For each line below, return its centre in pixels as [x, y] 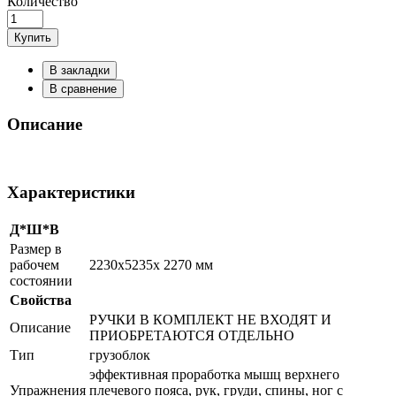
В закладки [80, 70]
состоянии [41, 280]
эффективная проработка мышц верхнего [214, 374]
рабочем [34, 264]
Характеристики [71, 193]
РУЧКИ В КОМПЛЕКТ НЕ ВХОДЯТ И [210, 319]
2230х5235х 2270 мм [151, 264]
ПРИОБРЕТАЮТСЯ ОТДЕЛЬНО [192, 335]
